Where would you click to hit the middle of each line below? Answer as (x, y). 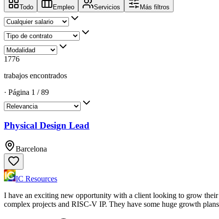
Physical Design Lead (47, 125)
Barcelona (31, 149)
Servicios (107, 7)
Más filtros (155, 7)
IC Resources (36, 179)
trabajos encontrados (35, 75)
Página (19, 92)
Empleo (64, 7)
